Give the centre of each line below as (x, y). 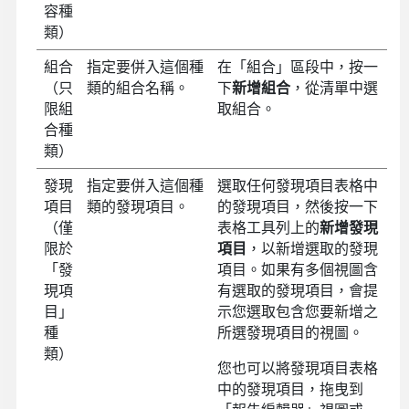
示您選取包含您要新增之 (297, 311)
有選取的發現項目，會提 (297, 290)
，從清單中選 (334, 87)
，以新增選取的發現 (312, 248)
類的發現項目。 (137, 206)
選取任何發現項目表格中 (297, 185)
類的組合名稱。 (137, 87)
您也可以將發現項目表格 (297, 367)
